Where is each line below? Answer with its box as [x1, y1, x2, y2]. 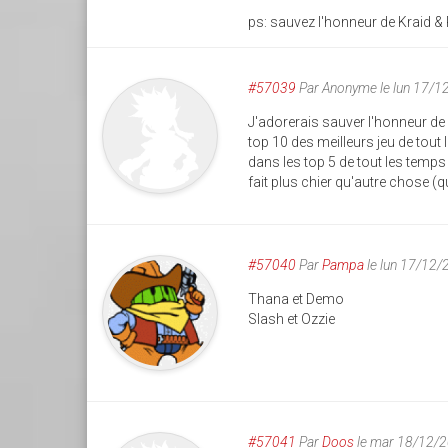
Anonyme [322, 79, 378, 96]
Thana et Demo [248, 290, 345, 307]
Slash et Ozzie [248, 310, 336, 327]
